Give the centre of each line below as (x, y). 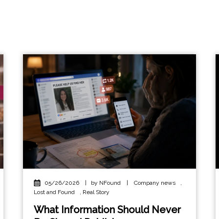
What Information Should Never (108, 209)
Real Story (96, 192)
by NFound (107, 183)
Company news (155, 183)
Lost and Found (55, 192)
